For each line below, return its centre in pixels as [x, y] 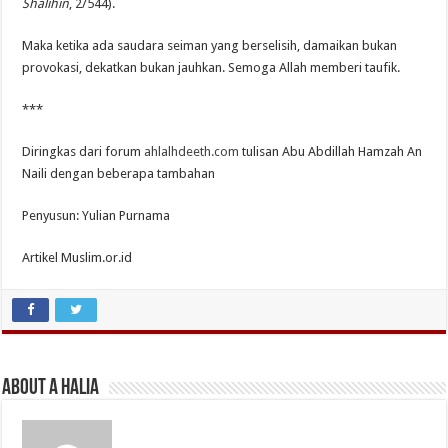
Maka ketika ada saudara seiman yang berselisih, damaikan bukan [210, 45]
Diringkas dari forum [83, 151]
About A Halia [51, 388]
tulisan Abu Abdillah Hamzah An [331, 151]
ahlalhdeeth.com [192, 151]
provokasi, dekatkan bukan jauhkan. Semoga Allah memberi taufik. [211, 67]
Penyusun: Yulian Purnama [96, 215]
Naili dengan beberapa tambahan [119, 173]
